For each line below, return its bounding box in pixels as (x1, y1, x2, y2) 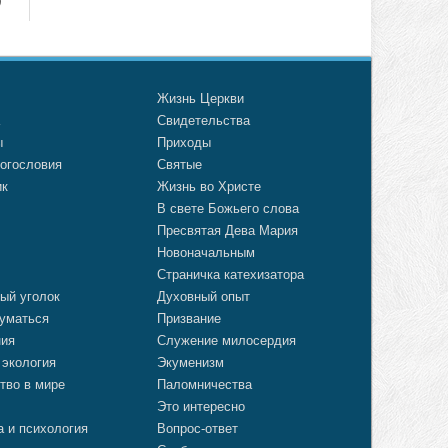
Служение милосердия (156, 332, 296, 348)
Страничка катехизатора (156, 266, 304, 282)
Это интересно (156, 398, 245, 414)
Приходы (156, 134, 211, 150)
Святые (156, 156, 202, 172)
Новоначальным (156, 244, 255, 260)
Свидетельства (156, 112, 250, 128)
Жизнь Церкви (156, 90, 244, 106)
